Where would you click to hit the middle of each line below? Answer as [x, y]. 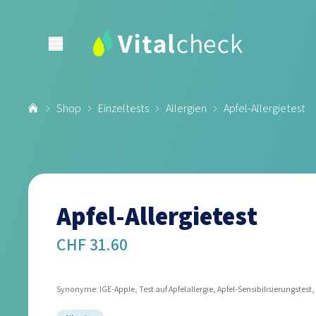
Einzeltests [123, 108]
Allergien [186, 108]
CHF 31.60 [92, 244]
